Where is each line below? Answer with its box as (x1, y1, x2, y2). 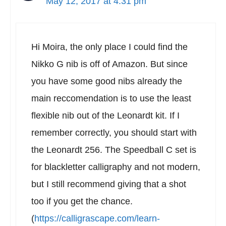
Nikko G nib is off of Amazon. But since (31, 59, 188, 69)
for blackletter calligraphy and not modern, (31, 162, 200, 172)
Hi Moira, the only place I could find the (31, 42, 188, 52)
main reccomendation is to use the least (31, 93, 191, 103)
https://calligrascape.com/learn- (34, 213, 160, 223)
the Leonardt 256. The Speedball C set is (31, 145, 196, 155)
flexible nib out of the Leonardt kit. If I (31, 110, 180, 121)
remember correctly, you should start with (31, 128, 197, 138)
